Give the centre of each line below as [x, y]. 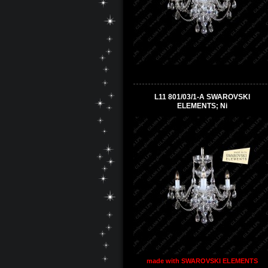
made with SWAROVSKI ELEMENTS [202, 261]
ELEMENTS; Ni [202, 106]
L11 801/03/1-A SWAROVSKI [202, 97]
